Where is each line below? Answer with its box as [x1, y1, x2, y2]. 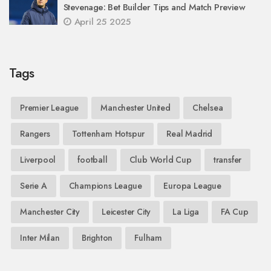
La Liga [172, 205, 199, 218]
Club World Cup [129, 153, 192, 166]
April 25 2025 [71, 15, 131, 28]
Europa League [163, 179, 221, 192]
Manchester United [100, 101, 171, 114]
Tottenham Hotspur [71, 127, 145, 140]
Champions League [68, 179, 142, 192]
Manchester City [20, 205, 80, 218]
